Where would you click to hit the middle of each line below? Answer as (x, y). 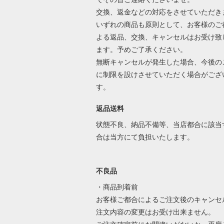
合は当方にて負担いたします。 (145, 137)
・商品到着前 (117, 187)
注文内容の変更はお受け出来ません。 (155, 212)
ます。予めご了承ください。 (141, 49)
